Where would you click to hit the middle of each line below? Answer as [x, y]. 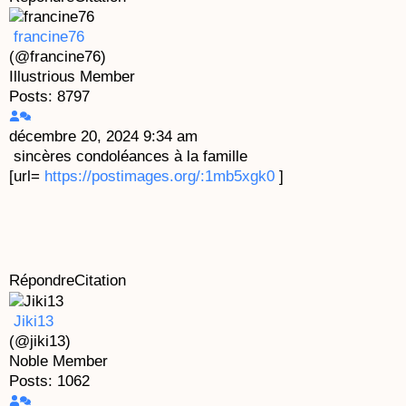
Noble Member [58, 361]
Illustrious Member [72, 77]
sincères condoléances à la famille [130, 157]
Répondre [42, 281]
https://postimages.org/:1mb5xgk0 [159, 177]
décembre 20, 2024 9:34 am [103, 137]
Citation [100, 281]
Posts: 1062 [49, 381]
